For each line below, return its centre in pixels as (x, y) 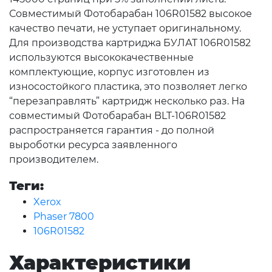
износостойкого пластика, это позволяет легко (128, 87)
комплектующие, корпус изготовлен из (109, 72)
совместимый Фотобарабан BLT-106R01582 (117, 116)
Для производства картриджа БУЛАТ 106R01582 (130, 43)
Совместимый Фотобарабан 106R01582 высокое (131, 14)
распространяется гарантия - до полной (112, 131)
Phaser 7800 (64, 217)
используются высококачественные (101, 58)
